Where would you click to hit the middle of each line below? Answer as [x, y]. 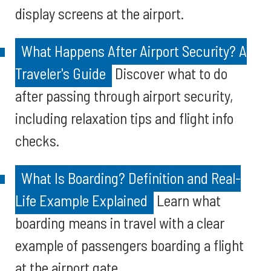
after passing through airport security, [124, 96]
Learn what [187, 200]
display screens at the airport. [100, 13]
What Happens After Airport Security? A [134, 51]
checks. [37, 140]
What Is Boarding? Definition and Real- [131, 178]
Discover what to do [170, 73]
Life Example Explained [81, 200]
